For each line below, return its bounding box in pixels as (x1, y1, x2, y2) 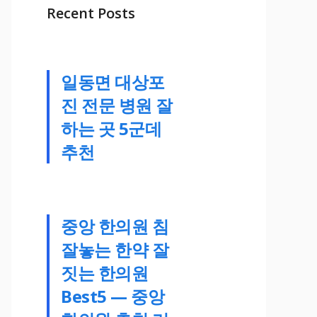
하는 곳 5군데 (61, 116, 162, 140)
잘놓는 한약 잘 (61, 237, 169, 261)
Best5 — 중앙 (61, 284, 165, 308)
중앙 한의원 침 (61, 214, 169, 238)
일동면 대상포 (61, 69, 165, 93)
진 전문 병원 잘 (61, 93, 173, 117)
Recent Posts (47, 3, 135, 23)
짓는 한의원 (61, 260, 149, 284)
